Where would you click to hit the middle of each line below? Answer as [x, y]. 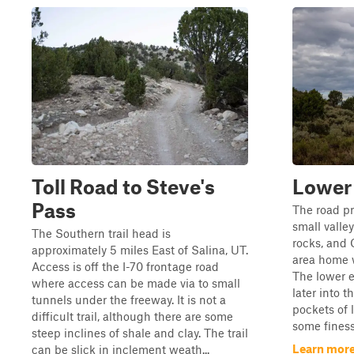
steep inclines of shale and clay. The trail [140, 333]
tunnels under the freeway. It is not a [129, 299]
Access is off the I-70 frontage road [125, 266]
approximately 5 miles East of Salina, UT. [140, 250]
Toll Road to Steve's [123, 186]
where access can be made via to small [136, 283]
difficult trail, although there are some [132, 316]
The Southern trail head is [101, 233]
